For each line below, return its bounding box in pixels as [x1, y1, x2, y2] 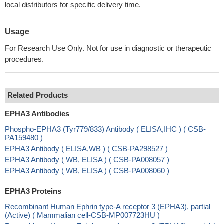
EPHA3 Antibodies [5, 109, 69, 118]
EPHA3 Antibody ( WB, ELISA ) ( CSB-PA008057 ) [5, 155, 169, 164]
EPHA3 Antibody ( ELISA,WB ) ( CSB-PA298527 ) [5, 144, 168, 153]
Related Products [7, 91, 68, 99]
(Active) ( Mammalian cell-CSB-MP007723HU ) [5, 211, 160, 219]
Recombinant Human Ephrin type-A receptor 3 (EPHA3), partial [5, 202, 210, 211]
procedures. [5, 55, 44, 63]
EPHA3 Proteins [5, 187, 61, 195]
